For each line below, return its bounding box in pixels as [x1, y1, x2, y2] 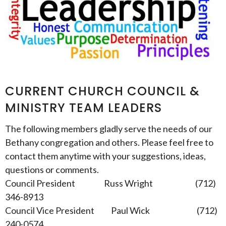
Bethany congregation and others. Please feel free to [5, 136, 213, 148]
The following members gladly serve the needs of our [5, 123, 212, 134]
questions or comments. [5, 163, 99, 175]
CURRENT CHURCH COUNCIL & [5, 83, 200, 100]
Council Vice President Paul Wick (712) [5, 204, 217, 216]
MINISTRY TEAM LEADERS [5, 99, 162, 117]
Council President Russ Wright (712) [5, 177, 216, 189]
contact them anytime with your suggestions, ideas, [5, 150, 206, 161]
